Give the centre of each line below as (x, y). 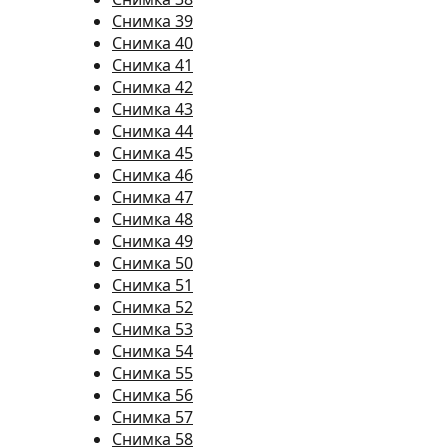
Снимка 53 (152, 329)
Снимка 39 (152, 21)
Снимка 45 (152, 153)
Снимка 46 (152, 175)
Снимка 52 (152, 307)
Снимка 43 (152, 109)
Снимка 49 (152, 241)
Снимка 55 (152, 373)
